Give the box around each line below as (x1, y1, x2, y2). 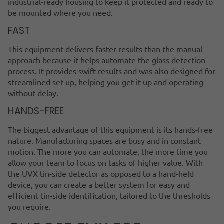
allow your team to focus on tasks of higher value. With (8, 157, 203, 167)
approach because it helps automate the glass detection (8, 54, 205, 65)
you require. (8, 201, 53, 211)
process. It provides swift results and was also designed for (8, 65, 215, 76)
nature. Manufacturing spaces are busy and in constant (8, 135, 201, 145)
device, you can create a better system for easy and (8, 179, 190, 189)
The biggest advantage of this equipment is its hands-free (8, 124, 213, 134)
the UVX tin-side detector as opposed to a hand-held (8, 168, 194, 178)
